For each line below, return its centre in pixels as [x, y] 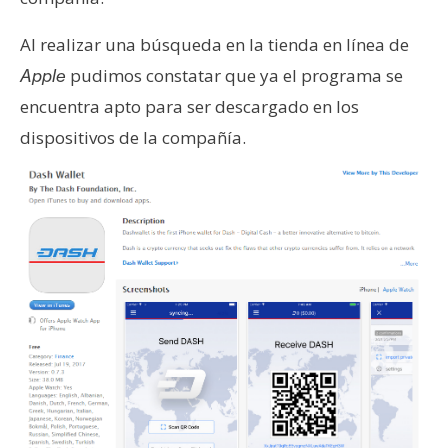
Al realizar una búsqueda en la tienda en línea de [214, 44]
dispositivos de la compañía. [133, 137]
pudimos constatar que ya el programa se [234, 75]
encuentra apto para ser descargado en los [189, 106]
